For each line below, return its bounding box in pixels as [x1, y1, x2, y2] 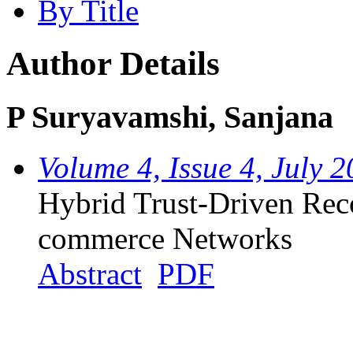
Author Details [6, 44, 220, 82]
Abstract [38, 257, 142, 292]
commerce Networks [38, 221, 292, 256]
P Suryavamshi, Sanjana [6, 98, 333, 135]
